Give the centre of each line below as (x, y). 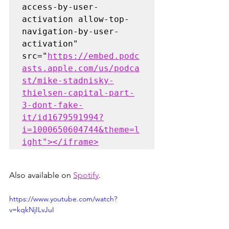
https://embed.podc (94, 56)
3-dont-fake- (53, 105)
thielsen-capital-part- (78, 93)
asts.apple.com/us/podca (81, 68)
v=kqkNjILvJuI (32, 210)
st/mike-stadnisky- (68, 81)
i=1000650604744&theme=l (81, 130)
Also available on (41, 175)
